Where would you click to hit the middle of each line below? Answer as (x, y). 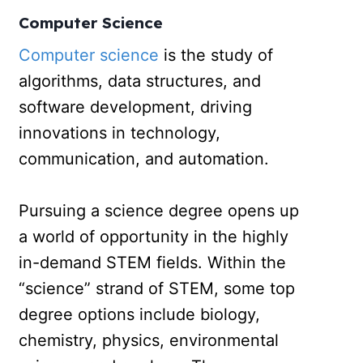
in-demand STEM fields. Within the (153, 262)
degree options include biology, (140, 314)
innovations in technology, (120, 132)
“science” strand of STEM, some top (157, 288)
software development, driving (136, 107)
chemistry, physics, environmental (149, 340)
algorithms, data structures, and (140, 81)
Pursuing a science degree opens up (159, 210)
